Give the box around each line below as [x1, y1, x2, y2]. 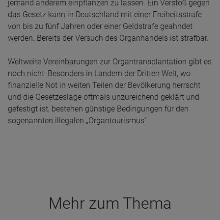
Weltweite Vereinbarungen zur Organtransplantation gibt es [8, 57, 212, 66]
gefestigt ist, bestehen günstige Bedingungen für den [8, 104, 189, 113]
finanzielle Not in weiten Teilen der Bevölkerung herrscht [8, 81, 200, 90]
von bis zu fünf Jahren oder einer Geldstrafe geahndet [8, 22, 192, 31]
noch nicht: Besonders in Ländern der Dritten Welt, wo [8, 69, 191, 78]
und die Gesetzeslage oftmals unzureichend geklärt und [8, 92, 199, 102]
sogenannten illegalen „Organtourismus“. [8, 116, 149, 125]
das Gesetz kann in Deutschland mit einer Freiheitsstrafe [8, 10, 202, 19]
